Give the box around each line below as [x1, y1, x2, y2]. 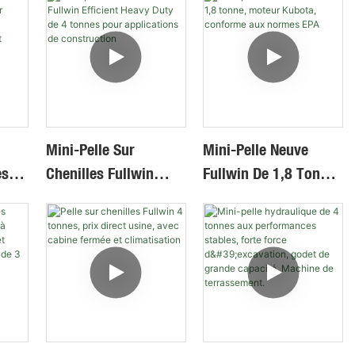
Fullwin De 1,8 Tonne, [203, 163, 340, 184]
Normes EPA [203, 235, 281, 255]
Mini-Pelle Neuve [203, 139, 309, 160]
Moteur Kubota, [203, 187, 302, 208]
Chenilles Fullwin [45, 163, 154, 184]
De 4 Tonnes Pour [45, 211, 157, 231]
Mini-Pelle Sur [45, 139, 135, 160]
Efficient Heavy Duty [45, 187, 173, 208]
